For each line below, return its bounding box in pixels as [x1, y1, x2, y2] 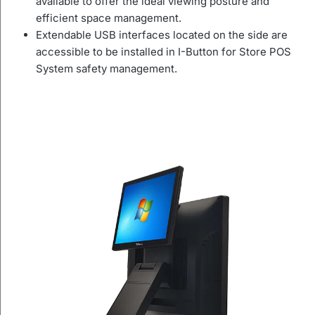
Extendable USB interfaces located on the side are [36, 28, 288, 41]
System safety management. [36, 62, 177, 75]
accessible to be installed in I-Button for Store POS [36, 45, 291, 58]
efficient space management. [36, 11, 181, 25]
